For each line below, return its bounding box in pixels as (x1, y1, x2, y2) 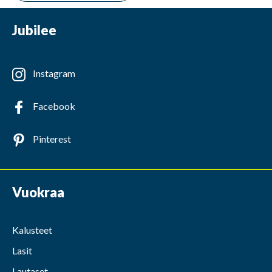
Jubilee (12, 22, 56, 39)
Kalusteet (12, 223, 52, 236)
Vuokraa (12, 183, 64, 200)
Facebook (33, 100, 75, 112)
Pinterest (33, 132, 71, 144)
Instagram (33, 67, 75, 79)
